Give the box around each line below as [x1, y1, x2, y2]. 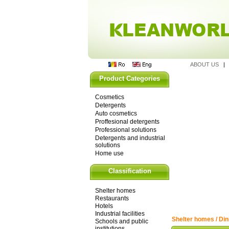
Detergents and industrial [95, 134, 165, 142]
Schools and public [95, 218, 148, 225]
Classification [108, 167, 151, 175]
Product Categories [99, 75, 160, 82]
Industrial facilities [95, 210, 145, 217]
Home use [95, 150, 124, 157]
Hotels [95, 202, 113, 210]
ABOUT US [190, 61, 220, 67]
